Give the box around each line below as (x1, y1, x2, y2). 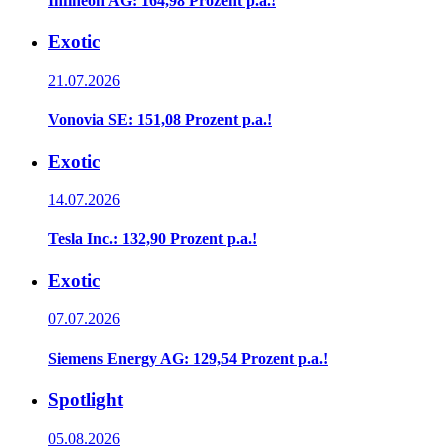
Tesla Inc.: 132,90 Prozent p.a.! (48, 230, 257, 248)
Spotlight (48, 389, 123, 410)
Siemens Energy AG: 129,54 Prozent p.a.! (48, 349, 328, 367)
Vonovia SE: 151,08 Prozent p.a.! (48, 111, 272, 129)
